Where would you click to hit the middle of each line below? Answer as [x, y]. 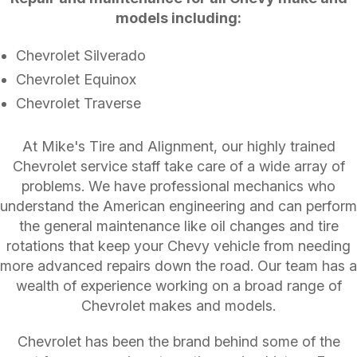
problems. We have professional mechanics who [178, 186]
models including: [178, 18]
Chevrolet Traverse [78, 103]
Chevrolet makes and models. [178, 305]
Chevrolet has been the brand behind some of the [178, 341]
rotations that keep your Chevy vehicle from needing [178, 245]
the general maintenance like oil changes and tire [178, 226]
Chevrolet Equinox [76, 79]
